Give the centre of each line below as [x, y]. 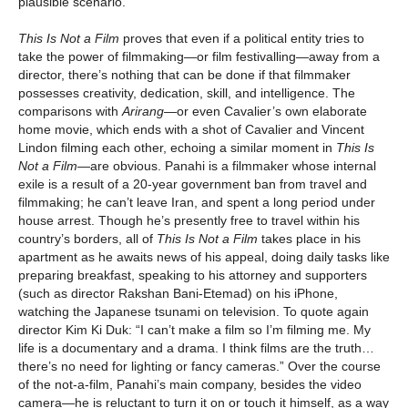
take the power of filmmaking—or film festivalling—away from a [199, 57]
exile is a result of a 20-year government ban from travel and [193, 184]
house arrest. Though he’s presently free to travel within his [189, 221]
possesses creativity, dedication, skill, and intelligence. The [187, 93]
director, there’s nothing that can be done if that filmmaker [184, 75]
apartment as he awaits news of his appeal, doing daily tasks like [204, 257]
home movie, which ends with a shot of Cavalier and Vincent [191, 130]
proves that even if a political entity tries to [242, 39]
